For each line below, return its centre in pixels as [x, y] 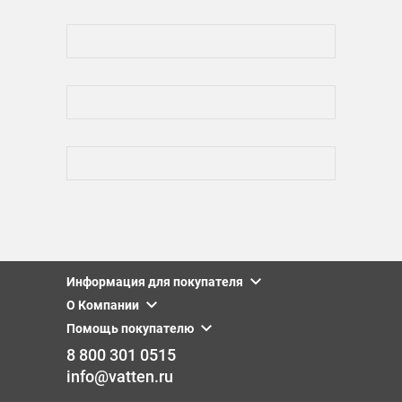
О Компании [103, 305]
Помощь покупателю [130, 328]
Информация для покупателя [155, 282]
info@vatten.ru [120, 376]
